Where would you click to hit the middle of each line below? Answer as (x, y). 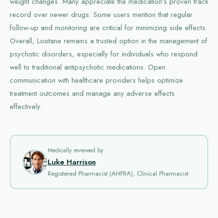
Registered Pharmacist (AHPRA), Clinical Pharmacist (118, 173)
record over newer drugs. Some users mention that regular (101, 15)
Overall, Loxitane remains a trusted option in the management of (109, 41)
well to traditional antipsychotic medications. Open (88, 67)
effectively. (26, 107)
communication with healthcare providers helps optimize (96, 81)
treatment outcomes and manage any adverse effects (92, 94)
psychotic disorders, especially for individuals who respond (104, 54)
